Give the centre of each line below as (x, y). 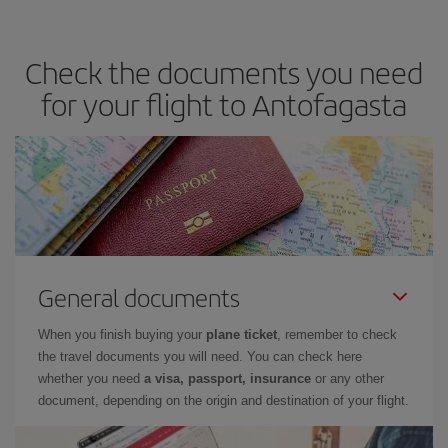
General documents (139, 296)
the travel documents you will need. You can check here (200, 356)
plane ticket (241, 334)
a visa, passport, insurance (227, 378)
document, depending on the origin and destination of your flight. (223, 400)
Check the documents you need (224, 71)
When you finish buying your (122, 334)
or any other (347, 378)
